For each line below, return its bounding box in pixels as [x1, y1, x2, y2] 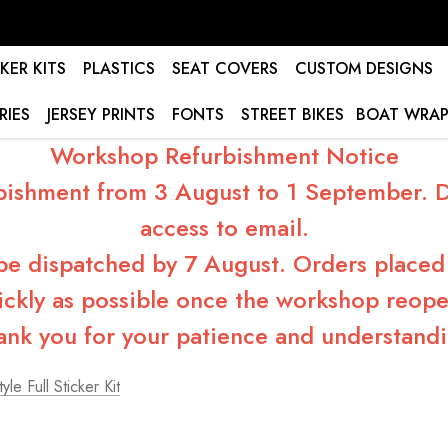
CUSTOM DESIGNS [294, 57, 433, 80]
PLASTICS [82, 57, 155, 80]
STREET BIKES [241, 103, 344, 126]
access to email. [139, 210, 309, 245]
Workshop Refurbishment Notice [49, 138, 399, 173]
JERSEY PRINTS [47, 103, 155, 126]
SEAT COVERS [171, 57, 278, 80]
